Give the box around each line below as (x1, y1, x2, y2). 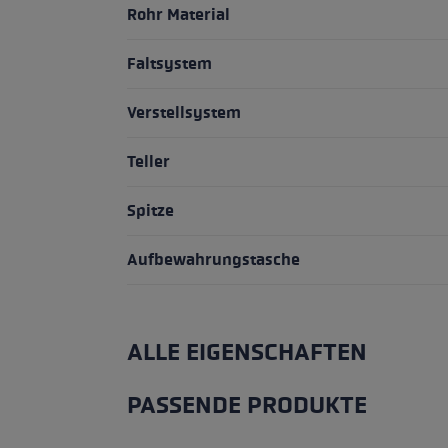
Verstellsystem (127, 102, 241, 122)
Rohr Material (127, 4, 230, 24)
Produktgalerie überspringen (151, 421, 360, 441)
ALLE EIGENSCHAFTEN (127, 337, 367, 367)
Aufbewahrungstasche (127, 249, 300, 269)
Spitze (127, 200, 174, 220)
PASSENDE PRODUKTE (127, 390, 367, 420)
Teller (127, 151, 170, 171)
